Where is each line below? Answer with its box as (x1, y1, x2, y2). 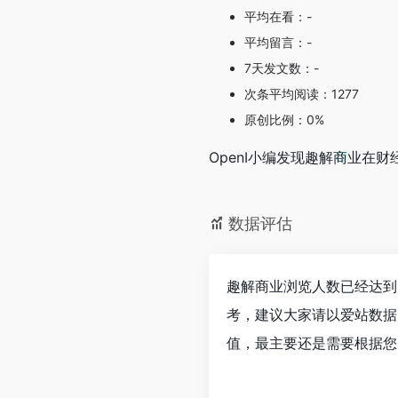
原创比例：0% (244, 112, 324, 127)
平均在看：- (244, 9, 312, 24)
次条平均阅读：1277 (244, 86, 359, 101)
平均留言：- (244, 35, 312, 50)
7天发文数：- (244, 60, 319, 76)
